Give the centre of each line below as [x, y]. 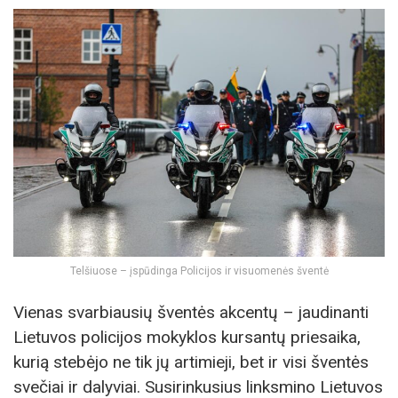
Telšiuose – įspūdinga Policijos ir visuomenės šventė [199, 271]
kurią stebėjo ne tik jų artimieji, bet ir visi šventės [191, 362]
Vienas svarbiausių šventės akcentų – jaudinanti [191, 312]
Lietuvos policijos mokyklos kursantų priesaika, [187, 337]
